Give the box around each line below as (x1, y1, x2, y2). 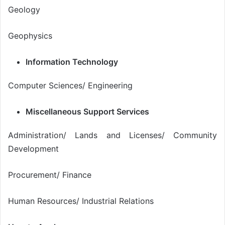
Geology (8, 4, 40, 15)
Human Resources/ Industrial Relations (8, 195, 154, 206)
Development (8, 143, 59, 154)
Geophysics (8, 30, 52, 41)
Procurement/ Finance (8, 169, 91, 180)
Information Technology (26, 56, 118, 67)
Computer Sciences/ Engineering (8, 80, 133, 90)
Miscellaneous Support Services (26, 106, 149, 117)
